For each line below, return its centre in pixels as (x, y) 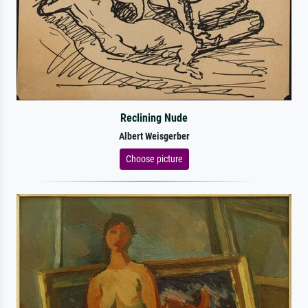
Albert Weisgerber (154, 136)
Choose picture (154, 158)
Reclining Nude (154, 118)
